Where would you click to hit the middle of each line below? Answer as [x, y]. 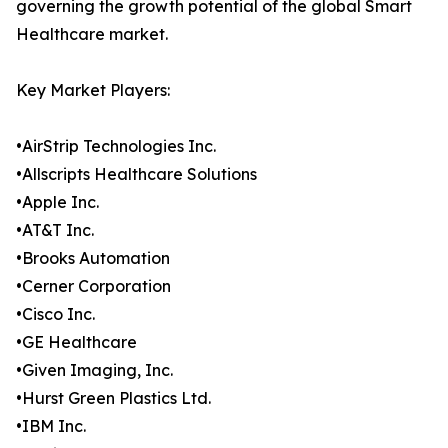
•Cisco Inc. [55, 314]
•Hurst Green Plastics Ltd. [113, 398]
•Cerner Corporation [93, 286]
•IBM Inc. [51, 426]
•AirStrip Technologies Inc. [116, 146]
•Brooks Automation [93, 258]
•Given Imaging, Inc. [94, 370]
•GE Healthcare [76, 342]
